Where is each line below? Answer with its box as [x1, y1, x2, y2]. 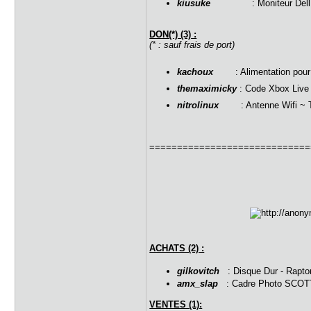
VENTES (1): [149, 299, 203, 310]
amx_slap [177, 278, 219, 289]
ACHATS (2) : [149, 243, 205, 253]
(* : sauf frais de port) [149, 40, 235, 50]
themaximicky [177, 83, 237, 94]
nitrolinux [177, 100, 219, 110]
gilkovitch [177, 266, 220, 276]
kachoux [177, 67, 214, 77]
